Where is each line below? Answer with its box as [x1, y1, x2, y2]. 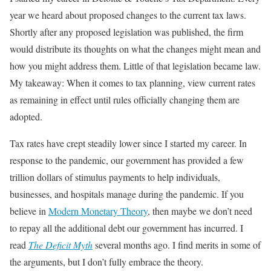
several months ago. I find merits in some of [93, 238, 261, 251]
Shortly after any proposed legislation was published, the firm [10, 25, 243, 38]
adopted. [10, 109, 42, 123]
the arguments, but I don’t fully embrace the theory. [10, 255, 203, 268]
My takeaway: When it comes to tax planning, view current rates [10, 76, 255, 89]
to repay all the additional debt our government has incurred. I [10, 221, 243, 234]
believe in [10, 204, 48, 217]
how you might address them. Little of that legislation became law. [10, 59, 261, 72]
